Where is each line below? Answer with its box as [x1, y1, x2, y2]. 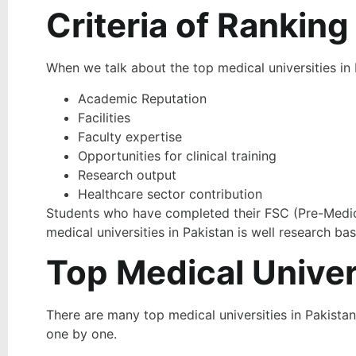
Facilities [78, 109, 130, 126]
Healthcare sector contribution [78, 185, 266, 202]
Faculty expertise [78, 128, 182, 145]
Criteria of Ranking [46, 5, 349, 46]
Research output [78, 166, 176, 183]
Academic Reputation [78, 90, 207, 106]
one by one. [46, 326, 121, 342]
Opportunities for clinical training [78, 147, 277, 164]
